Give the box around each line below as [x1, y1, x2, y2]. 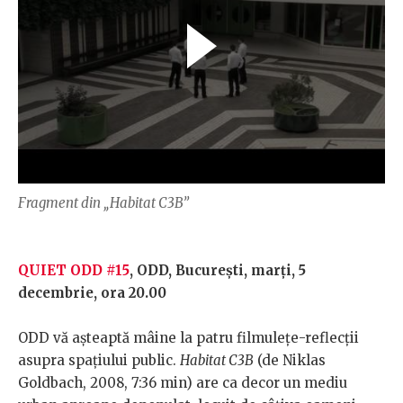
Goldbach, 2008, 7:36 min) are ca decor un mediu [18, 374, 347, 392]
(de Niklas [254, 352, 326, 370]
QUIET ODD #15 [18, 262, 130, 280]
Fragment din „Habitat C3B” [18, 194, 189, 212]
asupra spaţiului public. [18, 352, 180, 370]
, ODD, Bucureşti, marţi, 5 [130, 262, 306, 280]
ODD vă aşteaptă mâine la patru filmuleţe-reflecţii [18, 329, 359, 347]
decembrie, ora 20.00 [18, 284, 166, 302]
